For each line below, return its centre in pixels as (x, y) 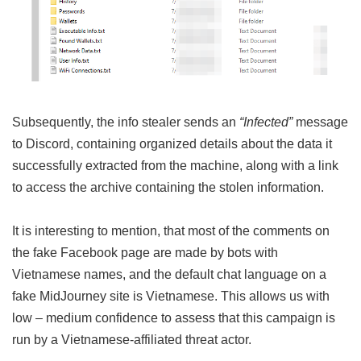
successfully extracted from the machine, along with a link (175, 166)
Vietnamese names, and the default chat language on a (169, 274)
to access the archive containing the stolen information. (168, 187)
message (320, 122)
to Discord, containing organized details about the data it (172, 144)
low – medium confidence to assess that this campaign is (174, 318)
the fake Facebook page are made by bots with (145, 253)
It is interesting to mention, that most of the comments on (171, 231)
